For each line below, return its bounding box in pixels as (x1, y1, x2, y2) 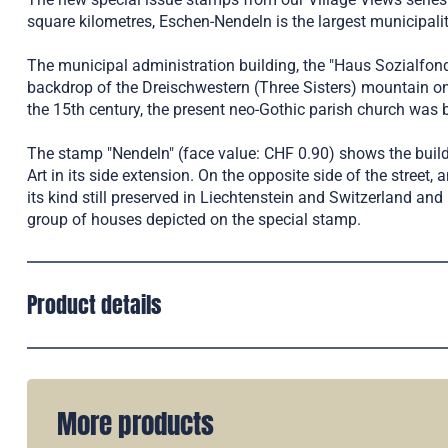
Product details (27, 288, 161, 321)
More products (57, 403, 214, 444)
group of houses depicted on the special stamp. (27, 210, 361, 229)
